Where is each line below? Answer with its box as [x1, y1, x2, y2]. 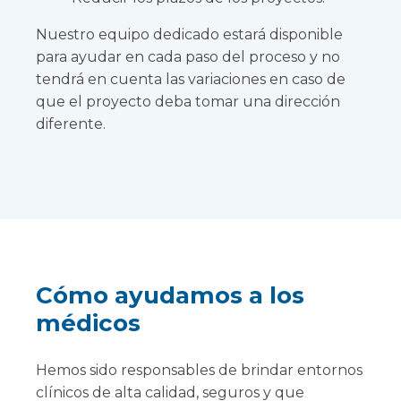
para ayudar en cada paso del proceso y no [36, 48, 340, 66]
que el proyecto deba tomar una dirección [36, 93, 340, 111]
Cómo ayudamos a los [36, 281, 304, 311]
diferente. [36, 115, 106, 133]
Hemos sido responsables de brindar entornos [36, 362, 363, 380]
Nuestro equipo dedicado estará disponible [36, 26, 343, 44]
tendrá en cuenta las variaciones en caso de [36, 71, 346, 89]
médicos [36, 309, 141, 338]
